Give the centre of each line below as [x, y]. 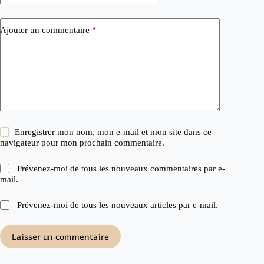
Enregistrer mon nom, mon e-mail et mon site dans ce [113, 132]
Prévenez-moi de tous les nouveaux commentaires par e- [121, 169]
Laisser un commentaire [60, 236]
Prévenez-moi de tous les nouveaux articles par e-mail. [118, 205]
